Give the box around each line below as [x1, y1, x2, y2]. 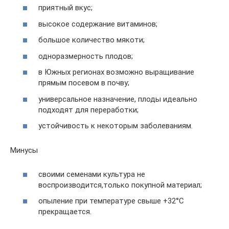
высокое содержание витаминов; [38, 19, 157, 29]
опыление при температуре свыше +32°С [38, 196, 184, 205]
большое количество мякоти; [38, 35, 145, 44]
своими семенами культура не [38, 169, 145, 179]
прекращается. [38, 207, 91, 216]
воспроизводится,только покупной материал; [38, 180, 202, 190]
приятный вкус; [38, 3, 93, 12]
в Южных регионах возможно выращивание [38, 67, 194, 77]
